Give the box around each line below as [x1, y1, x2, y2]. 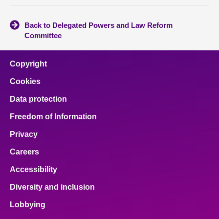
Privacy [10, 130, 38, 139]
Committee [24, 31, 62, 40]
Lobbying [10, 200, 45, 209]
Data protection [10, 95, 67, 104]
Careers [10, 148, 39, 156]
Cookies [10, 77, 41, 86]
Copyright [10, 60, 47, 68]
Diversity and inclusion [10, 183, 95, 192]
